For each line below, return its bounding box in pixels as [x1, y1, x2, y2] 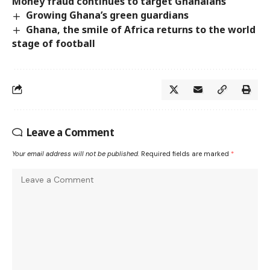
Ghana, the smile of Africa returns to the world [26, 22, 256, 36]
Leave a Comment [26, 125, 115, 139]
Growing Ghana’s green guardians [26, 8, 189, 22]
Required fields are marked [141, 149, 231, 158]
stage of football [12, 36, 95, 50]
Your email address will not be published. [12, 149, 139, 158]
